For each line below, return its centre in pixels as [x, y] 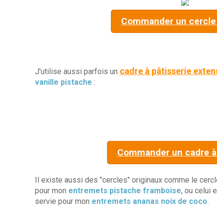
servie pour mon [63, 201]
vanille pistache [63, 82]
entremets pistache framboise [125, 191]
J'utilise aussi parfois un [77, 71]
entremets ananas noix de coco [149, 201]
